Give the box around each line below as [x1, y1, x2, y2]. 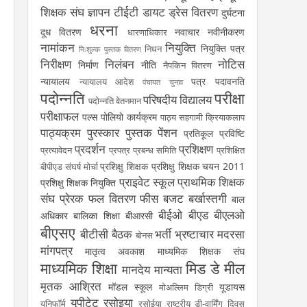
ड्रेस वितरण [168, 4, 218, 20]
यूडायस [219, 280, 245, 293]
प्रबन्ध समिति [133, 145, 176, 156]
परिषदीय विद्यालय [143, 92, 212, 108]
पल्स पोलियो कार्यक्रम [82, 110, 157, 123]
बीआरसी [125, 209, 153, 222]
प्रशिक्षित [217, 145, 245, 156]
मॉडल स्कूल [108, 280, 152, 293]
